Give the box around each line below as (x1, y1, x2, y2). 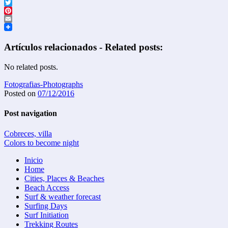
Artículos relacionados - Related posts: (4, 42, 163, 53)
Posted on (4, 89, 38, 98)
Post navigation (4, 109, 57, 118)
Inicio (24, 155, 43, 164)
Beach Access (24, 183, 69, 192)
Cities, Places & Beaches (24, 174, 104, 183)
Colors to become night (4, 138, 79, 147)
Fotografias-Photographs (4, 79, 83, 89)
